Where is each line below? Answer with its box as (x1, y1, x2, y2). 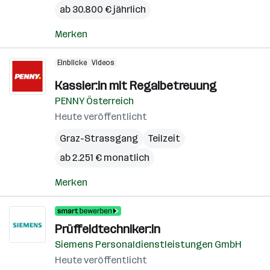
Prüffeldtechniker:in (55, 222, 160, 236)
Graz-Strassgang (60, 133, 138, 144)
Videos (92, 58, 115, 67)
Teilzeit (148, 133, 180, 144)
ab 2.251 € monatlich (60, 152, 149, 163)
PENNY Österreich (55, 95, 134, 107)
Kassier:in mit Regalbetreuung (55, 78, 216, 93)
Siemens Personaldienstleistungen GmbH (55, 239, 242, 250)
